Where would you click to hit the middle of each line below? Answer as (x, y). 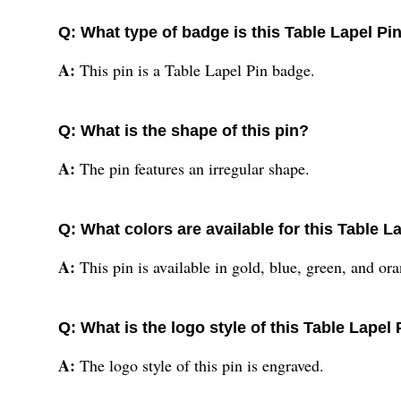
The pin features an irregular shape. (195, 169)
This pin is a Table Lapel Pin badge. (197, 70)
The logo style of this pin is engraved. (202, 366)
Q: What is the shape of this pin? (183, 131)
